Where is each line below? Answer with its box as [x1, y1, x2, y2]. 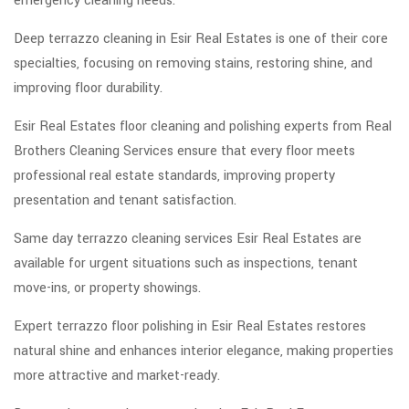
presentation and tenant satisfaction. [14, 191, 236, 211]
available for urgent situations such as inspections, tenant [14, 254, 358, 274]
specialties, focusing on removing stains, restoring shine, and [14, 54, 372, 74]
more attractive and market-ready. [14, 366, 220, 386]
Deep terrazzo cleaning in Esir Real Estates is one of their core [14, 29, 388, 49]
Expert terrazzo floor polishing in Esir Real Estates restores [14, 317, 366, 337]
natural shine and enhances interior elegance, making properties [14, 341, 393, 362]
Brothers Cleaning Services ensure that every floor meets [14, 142, 355, 162]
